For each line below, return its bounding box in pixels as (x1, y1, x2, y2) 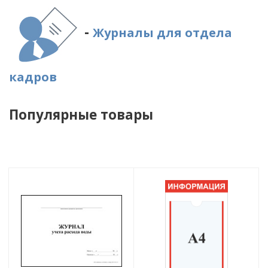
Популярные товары (9, 105, 153, 124)
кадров (9, 69, 57, 85)
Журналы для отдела (93, 25, 232, 41)
